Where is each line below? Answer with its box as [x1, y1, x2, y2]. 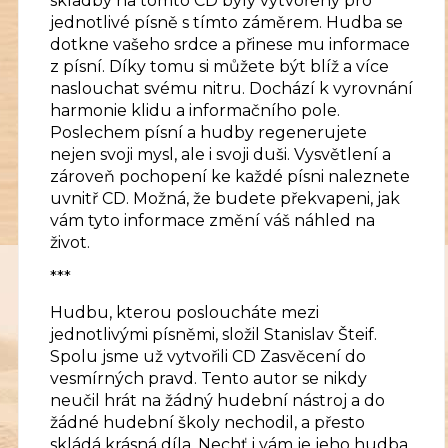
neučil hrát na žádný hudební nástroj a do [50, 390, 385, 410]
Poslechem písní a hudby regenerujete [50, 123, 367, 143]
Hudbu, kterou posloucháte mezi [50, 302, 319, 322]
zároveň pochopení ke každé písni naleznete [50, 167, 410, 187]
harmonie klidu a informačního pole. [50, 101, 340, 121]
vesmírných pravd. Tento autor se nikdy [50, 368, 367, 388]
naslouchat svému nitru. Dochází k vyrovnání [50, 79, 413, 99]
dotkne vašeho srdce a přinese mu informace [50, 35, 410, 55]
